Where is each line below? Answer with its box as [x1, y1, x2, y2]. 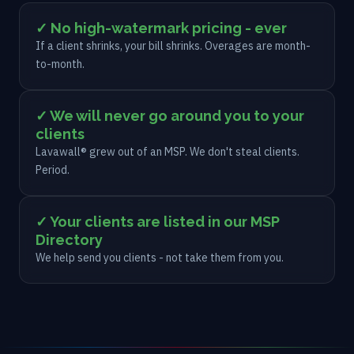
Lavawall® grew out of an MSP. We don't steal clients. [36, 144, 299, 159]
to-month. [36, 56, 85, 71]
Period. [36, 162, 70, 177]
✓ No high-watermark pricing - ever [36, 19, 287, 36]
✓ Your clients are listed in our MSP [36, 213, 280, 230]
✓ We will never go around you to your [36, 107, 304, 124]
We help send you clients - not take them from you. [36, 250, 284, 265]
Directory [36, 231, 103, 248]
